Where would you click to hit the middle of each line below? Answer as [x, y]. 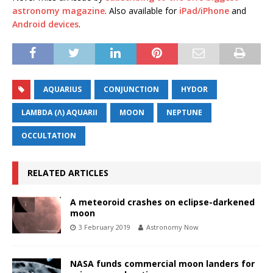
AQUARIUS [62, 89]
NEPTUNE [184, 112]
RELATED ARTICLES [68, 172]
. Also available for [142, 10]
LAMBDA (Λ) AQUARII [59, 112]
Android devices [45, 24]
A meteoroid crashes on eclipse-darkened [162, 202]
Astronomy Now [172, 227]
